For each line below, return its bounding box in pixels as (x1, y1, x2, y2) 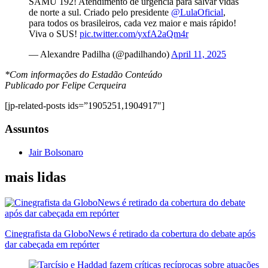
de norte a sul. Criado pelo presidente (29, 7, 171, 18)
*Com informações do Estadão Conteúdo (5, 69, 162, 80)
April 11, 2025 (171, 49, 226, 60)
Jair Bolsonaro (29, 147, 83, 157)
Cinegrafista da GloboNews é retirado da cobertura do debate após (5, 229, 255, 239)
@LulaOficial (171, 7, 223, 18)
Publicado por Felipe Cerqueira (5, 80, 126, 91)
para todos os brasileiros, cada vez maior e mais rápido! (29, 18, 236, 29)
